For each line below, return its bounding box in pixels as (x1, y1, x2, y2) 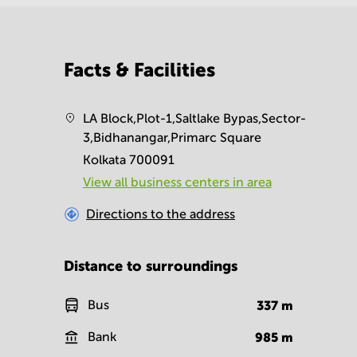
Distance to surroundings (64, 257, 237, 274)
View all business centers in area (82, 175, 272, 189)
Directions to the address (86, 207, 235, 221)
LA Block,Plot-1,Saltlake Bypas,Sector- (82, 112, 306, 125)
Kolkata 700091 (82, 153, 175, 167)
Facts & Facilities (64, 59, 215, 80)
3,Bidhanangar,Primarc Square (82, 131, 261, 144)
